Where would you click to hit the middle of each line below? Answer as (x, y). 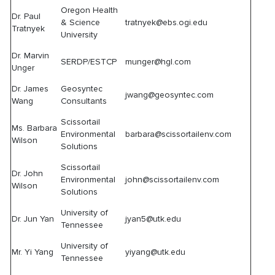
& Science (81, 22)
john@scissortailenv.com (172, 180)
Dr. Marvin (31, 56)
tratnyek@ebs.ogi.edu (167, 22)
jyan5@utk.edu (153, 219)
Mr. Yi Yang (33, 252)
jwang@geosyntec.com (170, 95)
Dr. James (30, 89)
